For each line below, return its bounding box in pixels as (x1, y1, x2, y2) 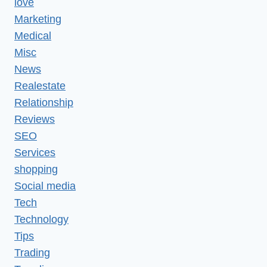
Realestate (14, 79, 66, 92)
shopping (14, 163, 58, 175)
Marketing (14, 13, 61, 25)
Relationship (14, 96, 73, 108)
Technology (14, 213, 69, 225)
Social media (14, 179, 76, 192)
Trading (14, 246, 50, 259)
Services (14, 146, 55, 159)
